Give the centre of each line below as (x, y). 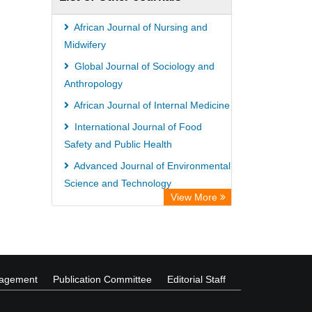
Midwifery (85, 45)
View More (195, 197)
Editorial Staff (196, 279)
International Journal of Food (137, 127)
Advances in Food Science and (141, 205)
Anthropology (93, 84)
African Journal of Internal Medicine (151, 105)
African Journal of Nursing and (140, 27)
